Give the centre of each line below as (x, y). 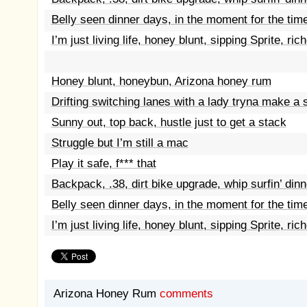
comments (186, 294)
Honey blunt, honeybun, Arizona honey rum (161, 81)
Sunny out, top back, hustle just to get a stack (169, 122)
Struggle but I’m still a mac (120, 143)
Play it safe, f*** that (103, 163)
